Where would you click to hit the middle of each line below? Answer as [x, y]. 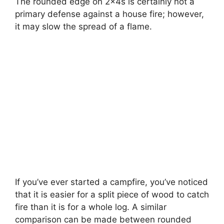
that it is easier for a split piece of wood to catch [112, 194]
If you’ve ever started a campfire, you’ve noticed [111, 182]
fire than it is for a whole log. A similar [91, 207]
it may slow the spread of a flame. [83, 27]
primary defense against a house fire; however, [109, 14]
